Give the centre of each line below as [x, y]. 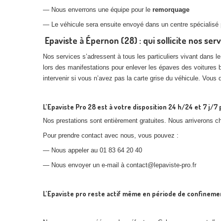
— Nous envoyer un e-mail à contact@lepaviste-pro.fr [120, 165]
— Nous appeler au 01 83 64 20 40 [92, 150]
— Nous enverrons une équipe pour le [98, 10]
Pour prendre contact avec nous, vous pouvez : [111, 135]
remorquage [171, 10]
